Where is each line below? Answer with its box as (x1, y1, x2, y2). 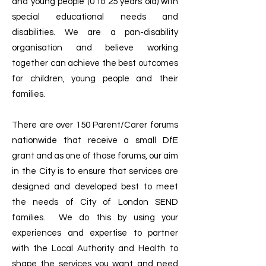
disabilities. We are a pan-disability (12, 28, 178, 37)
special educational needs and (12, 12, 178, 21)
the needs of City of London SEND (12, 198, 178, 207)
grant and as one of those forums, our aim (12, 151, 178, 160)
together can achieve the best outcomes (12, 59, 178, 68)
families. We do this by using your (12, 213, 178, 222)
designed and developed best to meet (12, 182, 178, 191)
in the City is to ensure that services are (12, 167, 178, 176)
